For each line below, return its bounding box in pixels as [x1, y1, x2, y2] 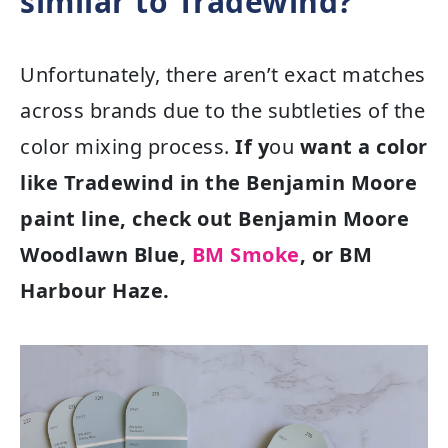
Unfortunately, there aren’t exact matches [20, 60, 426, 88]
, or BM [299, 240, 372, 268]
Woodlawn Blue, [20, 240, 192, 268]
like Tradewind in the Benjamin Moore [20, 168, 417, 196]
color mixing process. [20, 132, 235, 160]
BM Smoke [191, 240, 300, 268]
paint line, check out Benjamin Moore [20, 204, 409, 232]
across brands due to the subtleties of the [20, 96, 425, 124]
